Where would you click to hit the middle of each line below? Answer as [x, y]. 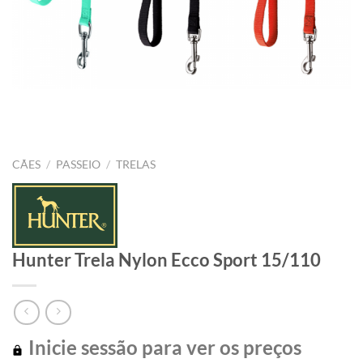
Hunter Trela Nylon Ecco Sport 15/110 [167, 259]
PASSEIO [79, 164]
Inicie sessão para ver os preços [163, 348]
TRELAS [136, 164]
